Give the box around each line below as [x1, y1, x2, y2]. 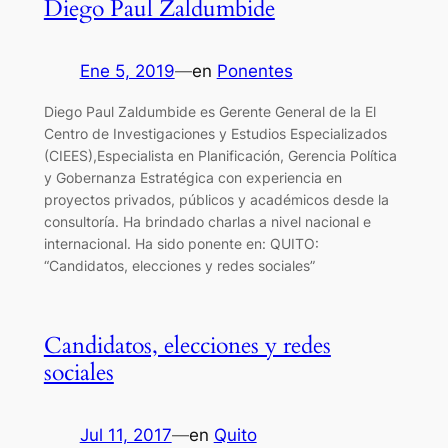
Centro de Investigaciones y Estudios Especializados [43, 124, 387, 142]
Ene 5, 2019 [79, 61, 175, 82]
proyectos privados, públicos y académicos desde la [43, 190, 389, 208]
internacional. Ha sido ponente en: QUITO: [43, 234, 319, 252]
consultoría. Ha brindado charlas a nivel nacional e [43, 212, 371, 230]
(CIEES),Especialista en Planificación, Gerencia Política [43, 146, 397, 164]
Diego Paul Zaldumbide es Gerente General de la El [43, 102, 376, 120]
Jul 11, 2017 [79, 425, 172, 446]
